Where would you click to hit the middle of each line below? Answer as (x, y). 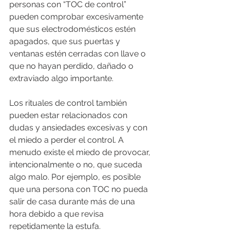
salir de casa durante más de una (73, 202)
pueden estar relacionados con (69, 116)
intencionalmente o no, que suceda (77, 165)
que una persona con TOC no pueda (80, 189)
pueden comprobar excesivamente (77, 17)
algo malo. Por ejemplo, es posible (76, 177)
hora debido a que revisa (57, 214)
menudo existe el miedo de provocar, (81, 152)
